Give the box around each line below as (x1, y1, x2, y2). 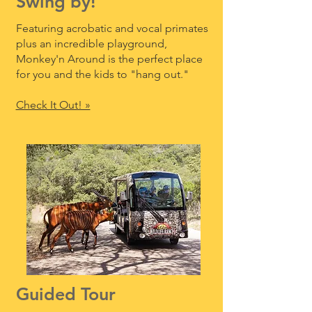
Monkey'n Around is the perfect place (15, 52, 203, 65)
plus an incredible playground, (15, 37, 167, 50)
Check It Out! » (15, 98, 91, 111)
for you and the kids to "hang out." (15, 68, 189, 81)
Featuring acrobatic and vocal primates (15, 22, 208, 35)
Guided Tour (15, 283, 116, 304)
